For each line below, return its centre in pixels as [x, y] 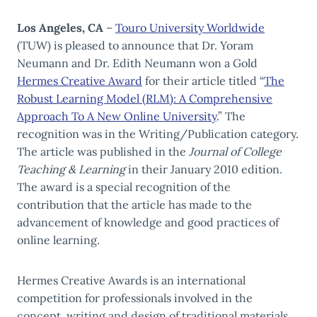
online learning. [58, 240]
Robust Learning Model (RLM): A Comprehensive [145, 99]
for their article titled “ [203, 81]
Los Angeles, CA [60, 28]
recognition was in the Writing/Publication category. [158, 134]
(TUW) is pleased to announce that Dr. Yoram [135, 46]
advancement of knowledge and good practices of [148, 223]
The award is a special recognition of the [124, 187]
